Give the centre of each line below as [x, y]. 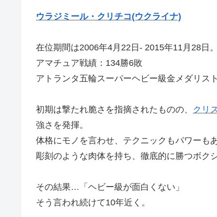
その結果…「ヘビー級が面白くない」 [110, 187]
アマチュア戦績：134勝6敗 [89, 63]
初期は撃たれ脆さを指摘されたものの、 [114, 109]
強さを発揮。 [62, 125]
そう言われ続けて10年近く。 [93, 202]
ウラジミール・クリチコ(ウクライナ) [108, 16]
